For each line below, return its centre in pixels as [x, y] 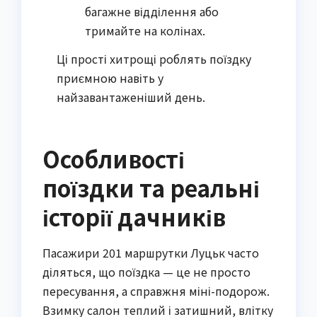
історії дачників [134, 216]
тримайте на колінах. [145, 30]
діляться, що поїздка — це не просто [146, 272]
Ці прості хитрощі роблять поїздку [154, 58]
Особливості [114, 158]
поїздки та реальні [151, 187]
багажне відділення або [152, 11]
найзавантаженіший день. [131, 97]
